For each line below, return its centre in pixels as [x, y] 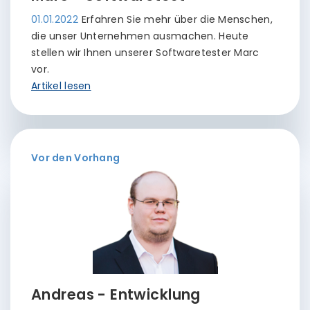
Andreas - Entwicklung [116, 294]
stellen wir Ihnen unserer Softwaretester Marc [145, 53]
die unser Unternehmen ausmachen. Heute [140, 36]
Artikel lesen [61, 86]
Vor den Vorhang [76, 158]
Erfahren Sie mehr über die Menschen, [177, 19]
